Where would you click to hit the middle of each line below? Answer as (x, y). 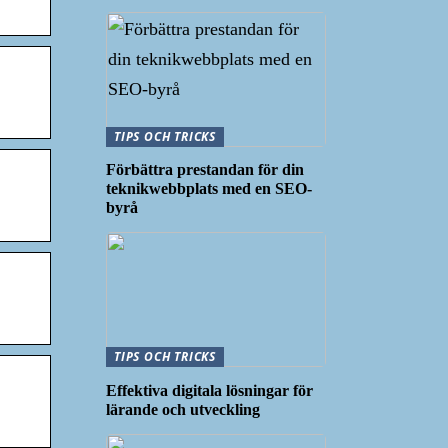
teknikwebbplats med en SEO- (209, 188)
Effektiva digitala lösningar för (209, 390)
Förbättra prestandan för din (205, 169)
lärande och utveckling (183, 409)
